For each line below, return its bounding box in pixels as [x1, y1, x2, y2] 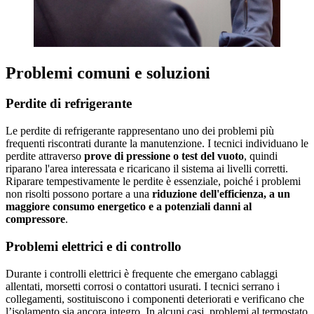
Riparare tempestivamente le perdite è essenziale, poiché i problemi [6, 175, 301, 188]
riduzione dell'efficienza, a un [152, 188, 290, 200]
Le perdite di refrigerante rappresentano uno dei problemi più [6, 125, 274, 137]
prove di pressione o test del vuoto [84, 150, 244, 163]
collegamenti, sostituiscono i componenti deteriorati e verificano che [6, 292, 304, 305]
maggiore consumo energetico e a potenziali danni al [6, 200, 252, 213]
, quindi [244, 150, 278, 163]
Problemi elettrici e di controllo [6, 238, 182, 254]
